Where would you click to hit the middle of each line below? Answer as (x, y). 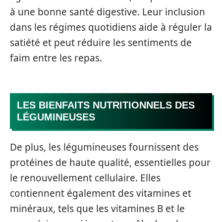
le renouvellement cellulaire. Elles (85, 178)
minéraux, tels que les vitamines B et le (97, 209)
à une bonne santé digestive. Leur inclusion (108, 12)
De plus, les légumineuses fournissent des (104, 147)
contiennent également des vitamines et (101, 193)
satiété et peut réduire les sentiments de (101, 43)
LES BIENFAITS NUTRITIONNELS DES (106, 105)
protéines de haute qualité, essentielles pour (110, 163)
